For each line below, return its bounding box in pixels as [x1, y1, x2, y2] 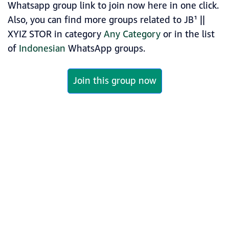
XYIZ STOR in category [8, 28, 104, 41]
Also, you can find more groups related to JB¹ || [8, 13, 205, 27]
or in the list [161, 28, 215, 41]
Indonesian [19, 42, 65, 56]
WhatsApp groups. [65, 42, 145, 56]
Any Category [104, 28, 161, 41]
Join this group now [73, 74, 156, 88]
